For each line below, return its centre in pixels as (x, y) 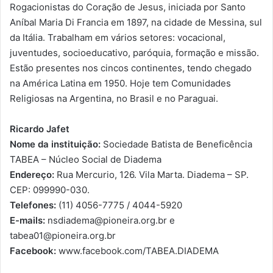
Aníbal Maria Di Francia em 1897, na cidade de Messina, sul (136, 22)
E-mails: (27, 220)
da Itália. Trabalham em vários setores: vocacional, (118, 37)
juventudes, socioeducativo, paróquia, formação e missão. (134, 52)
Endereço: (32, 174)
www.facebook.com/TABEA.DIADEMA (137, 250)
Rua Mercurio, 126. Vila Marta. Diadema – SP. (151, 174)
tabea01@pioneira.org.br (63, 235)
